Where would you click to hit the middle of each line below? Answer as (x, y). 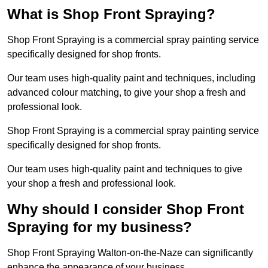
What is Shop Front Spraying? (111, 14)
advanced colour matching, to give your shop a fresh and (127, 93)
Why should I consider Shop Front (126, 209)
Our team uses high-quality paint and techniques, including (131, 78)
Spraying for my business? (100, 227)
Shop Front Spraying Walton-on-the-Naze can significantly (130, 253)
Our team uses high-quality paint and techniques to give (125, 169)
